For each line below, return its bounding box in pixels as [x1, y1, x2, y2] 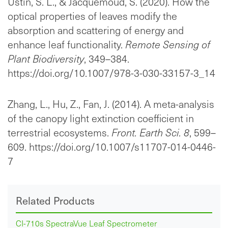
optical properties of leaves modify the [8, 9, 177, 23]
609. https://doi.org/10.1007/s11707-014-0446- [8, 139, 216, 154]
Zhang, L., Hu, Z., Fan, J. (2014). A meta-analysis [8, 97, 214, 111]
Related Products [16, 193, 95, 208]
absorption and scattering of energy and [8, 23, 184, 38]
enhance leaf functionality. [8, 37, 125, 52]
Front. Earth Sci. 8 [111, 125, 189, 140]
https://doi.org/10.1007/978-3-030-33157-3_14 [8, 66, 215, 80]
